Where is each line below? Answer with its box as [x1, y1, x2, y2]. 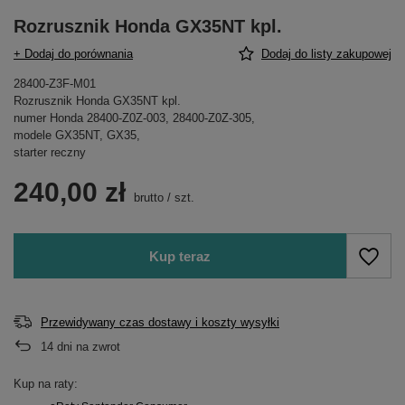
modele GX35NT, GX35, [14, 128, 140, 142]
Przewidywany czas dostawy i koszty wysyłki [41, 316, 279, 329]
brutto [130, 191, 164, 204]
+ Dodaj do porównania [14, 47, 133, 61]
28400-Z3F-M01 [14, 77, 96, 90]
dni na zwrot [53, 340, 120, 353]
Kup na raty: [14, 377, 78, 391]
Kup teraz [149, 248, 211, 264]
